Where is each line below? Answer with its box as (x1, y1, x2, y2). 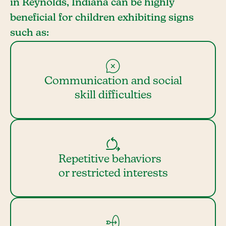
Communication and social (44, 75, 182, 87)
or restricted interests (58, 167, 168, 179)
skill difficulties (74, 89, 152, 101)
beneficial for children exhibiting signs (10, 13, 194, 23)
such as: (10, 28, 49, 38)
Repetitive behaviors (58, 153, 168, 165)
